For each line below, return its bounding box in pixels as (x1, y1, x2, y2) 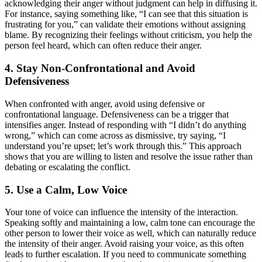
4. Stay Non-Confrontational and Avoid (5, 62, 195, 75)
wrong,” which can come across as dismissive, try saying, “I (5, 130, 226, 140)
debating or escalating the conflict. (5, 161, 130, 172)
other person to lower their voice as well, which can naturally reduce (5, 228, 256, 239)
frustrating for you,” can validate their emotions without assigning (5, 19, 246, 30)
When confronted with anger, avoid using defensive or (5, 98, 205, 109)
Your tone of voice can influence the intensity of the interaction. (5, 207, 238, 218)
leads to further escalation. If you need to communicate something (5, 249, 246, 260)
